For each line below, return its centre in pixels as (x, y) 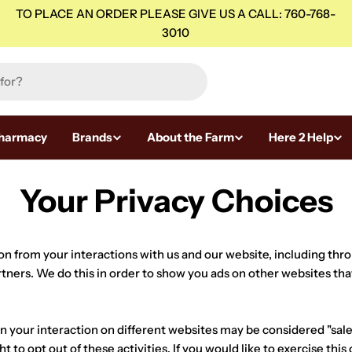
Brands (92, 137)
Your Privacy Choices (176, 201)
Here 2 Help (301, 137)
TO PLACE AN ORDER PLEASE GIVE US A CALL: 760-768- (176, 14)
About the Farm (191, 137)
